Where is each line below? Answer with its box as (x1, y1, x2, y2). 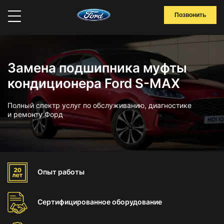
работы (58, 167, 84, 176)
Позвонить (174, 11, 206, 18)
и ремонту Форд (7, 110, 63, 118)
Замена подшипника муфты (7, 60, 187, 75)
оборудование (112, 197, 162, 206)
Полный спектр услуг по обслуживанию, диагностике (7, 101, 191, 109)
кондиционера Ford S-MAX (7, 75, 180, 91)
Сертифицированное (37, 197, 112, 206)
